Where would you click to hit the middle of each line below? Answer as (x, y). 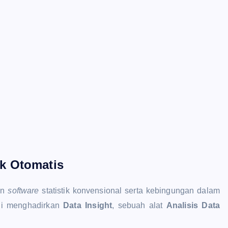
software (23, 190)
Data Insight (88, 205)
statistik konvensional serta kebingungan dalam (129, 190)
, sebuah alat (139, 205)
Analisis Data (193, 205)
